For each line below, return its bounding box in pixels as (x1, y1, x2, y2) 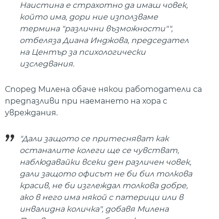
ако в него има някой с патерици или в (20, 192, 183, 202)
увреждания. (5, 108, 58, 118)
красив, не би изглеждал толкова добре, (20, 180, 188, 190)
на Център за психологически (20, 47, 146, 57)
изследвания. (20, 59, 74, 69)
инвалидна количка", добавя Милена (20, 204, 169, 214)
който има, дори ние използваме (20, 12, 158, 22)
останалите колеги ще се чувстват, (20, 145, 179, 155)
